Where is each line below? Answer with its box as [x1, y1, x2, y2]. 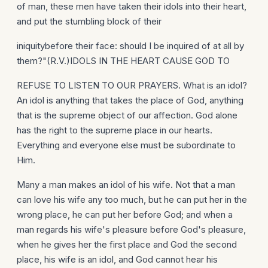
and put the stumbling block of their [17, 16, 162, 27]
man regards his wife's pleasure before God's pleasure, [17, 224, 246, 235]
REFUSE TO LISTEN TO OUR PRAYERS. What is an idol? [17, 80, 247, 91]
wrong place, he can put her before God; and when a [17, 209, 233, 220]
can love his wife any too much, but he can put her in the [17, 194, 247, 205]
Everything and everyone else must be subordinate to [17, 139, 236, 151]
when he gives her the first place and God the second [17, 239, 237, 250]
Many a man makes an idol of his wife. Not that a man [17, 179, 235, 190]
